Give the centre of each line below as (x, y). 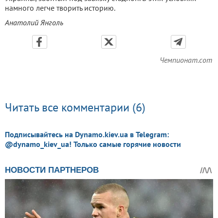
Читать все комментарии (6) (75, 108)
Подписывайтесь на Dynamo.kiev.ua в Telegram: (87, 135)
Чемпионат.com (186, 60)
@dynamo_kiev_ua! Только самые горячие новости (93, 144)
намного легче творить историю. (60, 8)
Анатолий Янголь (34, 23)
